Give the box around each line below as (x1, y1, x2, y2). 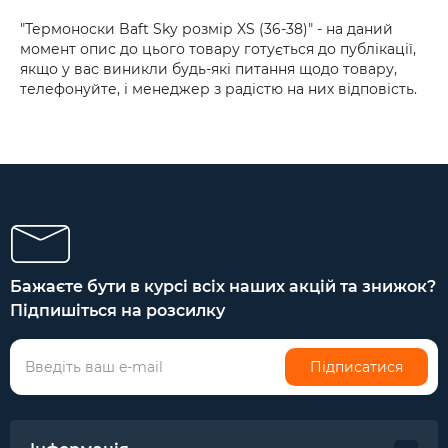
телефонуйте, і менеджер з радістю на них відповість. (20, 80, 417, 98)
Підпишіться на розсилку (10, 301, 225, 320)
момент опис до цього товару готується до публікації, (20, 40, 416, 58)
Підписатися (310, 358, 403, 376)
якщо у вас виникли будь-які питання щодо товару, (20, 60, 397, 78)
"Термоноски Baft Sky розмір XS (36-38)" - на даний (20, 20, 393, 38)
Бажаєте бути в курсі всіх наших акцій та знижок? (10, 277, 436, 296)
